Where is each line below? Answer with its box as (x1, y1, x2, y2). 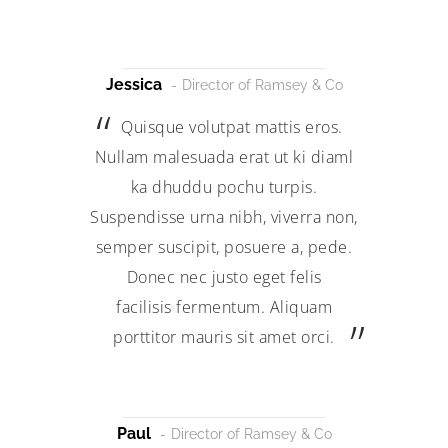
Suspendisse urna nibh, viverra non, (90, 206, 358, 228)
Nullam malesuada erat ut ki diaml (94, 146, 354, 168)
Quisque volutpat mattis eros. (121, 116, 343, 138)
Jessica (105, 75, 166, 94)
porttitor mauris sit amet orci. (113, 326, 335, 348)
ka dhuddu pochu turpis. (130, 176, 318, 198)
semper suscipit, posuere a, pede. (95, 236, 353, 258)
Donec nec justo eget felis (126, 266, 322, 288)
